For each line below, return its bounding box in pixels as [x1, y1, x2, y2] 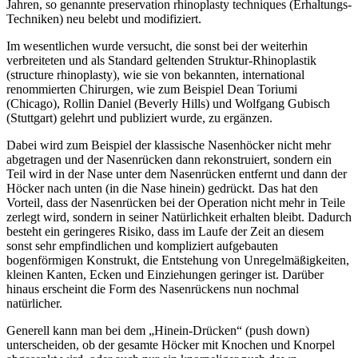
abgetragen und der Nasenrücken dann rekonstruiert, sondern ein [6, 152, 332, 166]
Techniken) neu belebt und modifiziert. [6, 11, 201, 26]
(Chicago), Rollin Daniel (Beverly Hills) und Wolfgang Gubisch [6, 96, 330, 110]
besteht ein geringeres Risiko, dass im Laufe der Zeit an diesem [6, 224, 324, 238]
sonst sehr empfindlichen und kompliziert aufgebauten [6, 238, 278, 253]
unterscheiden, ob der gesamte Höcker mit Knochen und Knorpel [6, 337, 335, 352]
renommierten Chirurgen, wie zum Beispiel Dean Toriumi [6, 82, 297, 96]
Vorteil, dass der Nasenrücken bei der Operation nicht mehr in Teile [6, 195, 345, 209]
